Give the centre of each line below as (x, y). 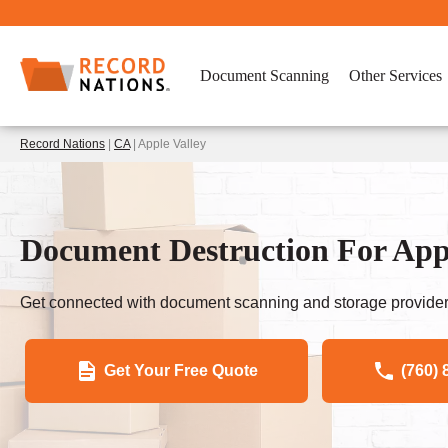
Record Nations (62, 144)
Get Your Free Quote (181, 370)
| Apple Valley (168, 144)
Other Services (395, 75)
